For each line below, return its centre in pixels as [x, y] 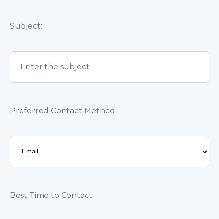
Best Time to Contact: [52, 195]
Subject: [26, 26]
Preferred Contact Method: [63, 110]
